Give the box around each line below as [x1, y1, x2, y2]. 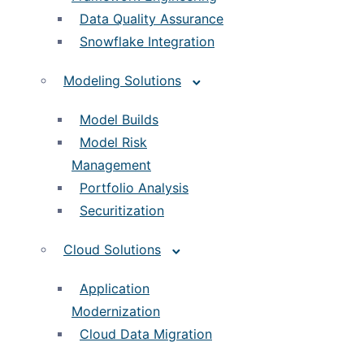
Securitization [80, 202, 164, 219]
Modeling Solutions [63, 72, 181, 89]
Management [71, 157, 151, 173]
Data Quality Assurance [80, 11, 223, 27]
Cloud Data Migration [80, 326, 212, 342]
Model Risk [80, 134, 147, 150]
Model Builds [80, 111, 158, 128]
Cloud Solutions [63, 241, 161, 258]
